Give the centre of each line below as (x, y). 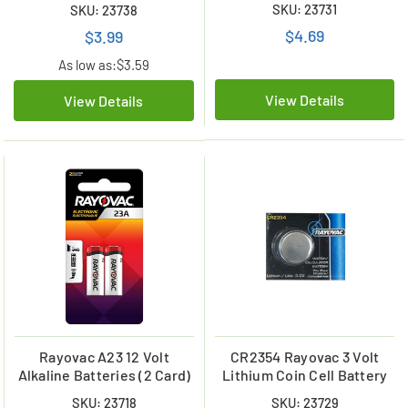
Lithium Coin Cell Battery (305, 374)
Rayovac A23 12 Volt (104, 356)
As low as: (87, 65)
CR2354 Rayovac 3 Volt (305, 356)
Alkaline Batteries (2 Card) (104, 374)
